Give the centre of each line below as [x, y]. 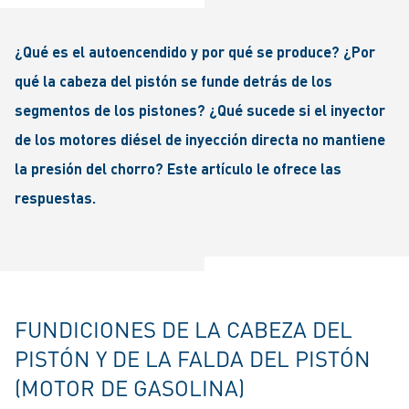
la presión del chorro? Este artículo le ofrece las [178, 168]
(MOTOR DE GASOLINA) [130, 388]
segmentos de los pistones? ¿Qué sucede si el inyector [200, 110]
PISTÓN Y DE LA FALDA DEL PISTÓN [193, 358]
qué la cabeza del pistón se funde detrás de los [173, 81]
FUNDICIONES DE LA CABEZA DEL [184, 329]
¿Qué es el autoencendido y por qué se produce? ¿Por [195, 52]
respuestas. [55, 198]
